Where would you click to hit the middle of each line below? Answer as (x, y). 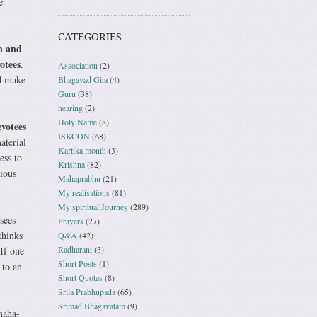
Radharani (75, 249)
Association (78, 65)
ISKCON (74, 136)
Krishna (71, 164)
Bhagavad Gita (83, 79)
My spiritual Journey (93, 206)
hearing (70, 107)
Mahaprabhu (79, 178)
